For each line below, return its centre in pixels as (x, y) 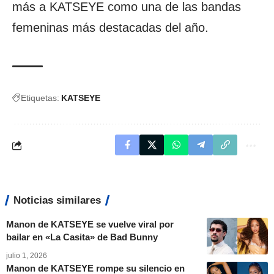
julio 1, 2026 (27, 256)
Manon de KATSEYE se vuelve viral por (90, 224)
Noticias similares (57, 200)
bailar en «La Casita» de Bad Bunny (82, 237)
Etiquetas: (40, 98)
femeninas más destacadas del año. (110, 28)
